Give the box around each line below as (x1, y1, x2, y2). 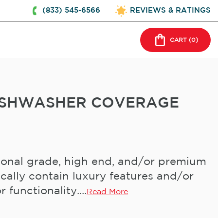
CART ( (170, 37, 191, 43)
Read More (86, 188, 128, 196)
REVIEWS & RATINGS (130, 7, 211, 14)
